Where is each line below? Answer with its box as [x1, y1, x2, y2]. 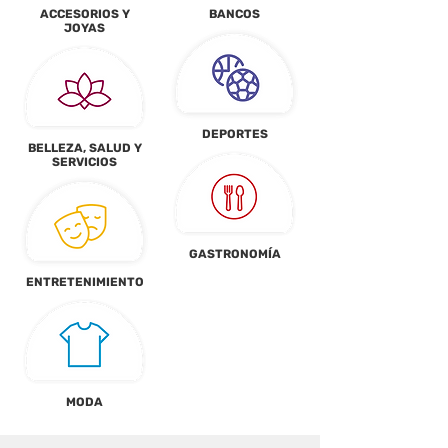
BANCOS [209, 7, 260, 21]
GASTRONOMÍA [188, 247, 281, 261]
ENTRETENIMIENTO [25, 275, 144, 289]
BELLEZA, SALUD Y [27, 141, 142, 155]
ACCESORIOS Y [39, 7, 130, 21]
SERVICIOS [52, 155, 117, 169]
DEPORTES [201, 127, 268, 141]
